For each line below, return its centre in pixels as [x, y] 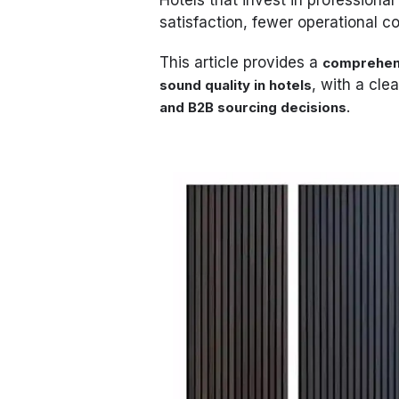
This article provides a [241, 62]
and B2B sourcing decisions [253, 107]
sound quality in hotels [236, 85]
